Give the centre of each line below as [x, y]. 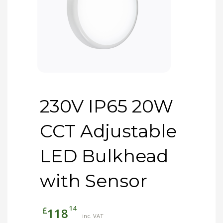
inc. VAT [93, 216]
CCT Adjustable [108, 131]
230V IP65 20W [107, 106]
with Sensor [94, 181]
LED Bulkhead [104, 156]
